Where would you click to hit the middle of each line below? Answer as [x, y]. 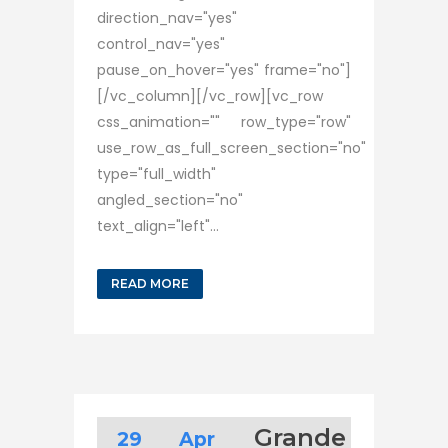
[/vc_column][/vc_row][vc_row [210, 96]
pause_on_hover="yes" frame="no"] [224, 70]
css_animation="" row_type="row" [224, 122]
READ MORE [150, 283]
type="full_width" [156, 174]
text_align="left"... [158, 226]
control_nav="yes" [161, 44]
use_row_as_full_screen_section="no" [231, 148]
